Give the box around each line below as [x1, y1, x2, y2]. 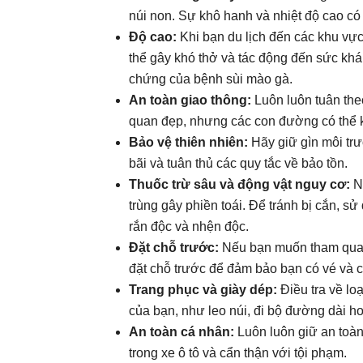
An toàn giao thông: [129, 93, 251, 107]
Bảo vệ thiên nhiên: [129, 135, 248, 149]
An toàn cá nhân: [129, 325, 234, 339]
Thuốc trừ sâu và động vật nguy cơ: [129, 177, 350, 191]
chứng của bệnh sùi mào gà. [129, 72, 293, 86]
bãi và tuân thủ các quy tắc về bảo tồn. [129, 156, 348, 170]
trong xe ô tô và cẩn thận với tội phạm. [129, 346, 347, 360]
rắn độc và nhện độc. [129, 220, 249, 233]
